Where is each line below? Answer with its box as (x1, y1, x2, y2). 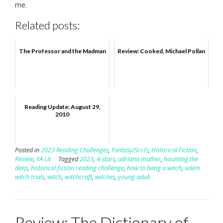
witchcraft (65, 173, 92, 182)
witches (95, 173, 115, 182)
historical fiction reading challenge (31, 164, 124, 173)
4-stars (97, 155, 115, 164)
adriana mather (118, 155, 161, 164)
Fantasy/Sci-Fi (111, 146, 148, 155)
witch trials (15, 173, 44, 182)
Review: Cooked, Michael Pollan (117, 47, 205, 55)
